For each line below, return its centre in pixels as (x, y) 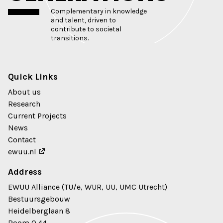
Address (25, 171)
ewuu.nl (22, 151)
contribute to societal (86, 29)
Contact (22, 139)
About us (24, 92)
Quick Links (33, 76)
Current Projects (37, 115)
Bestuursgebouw (39, 199)
